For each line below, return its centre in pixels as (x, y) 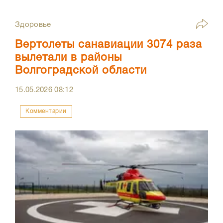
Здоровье (33, 25)
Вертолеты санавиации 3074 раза (109, 45)
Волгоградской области (81, 71)
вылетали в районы (68, 58)
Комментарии (46, 111)
